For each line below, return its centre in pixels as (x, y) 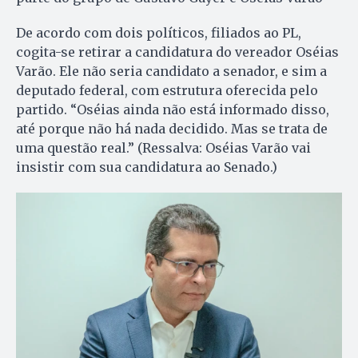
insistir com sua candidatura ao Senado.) (147, 167)
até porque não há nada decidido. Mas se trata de (172, 129)
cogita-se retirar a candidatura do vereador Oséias (177, 52)
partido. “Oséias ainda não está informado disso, (173, 110)
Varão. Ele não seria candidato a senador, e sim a (171, 72)
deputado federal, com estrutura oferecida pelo (167, 91)
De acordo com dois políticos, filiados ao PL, (159, 33)
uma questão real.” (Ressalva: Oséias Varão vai (163, 148)
